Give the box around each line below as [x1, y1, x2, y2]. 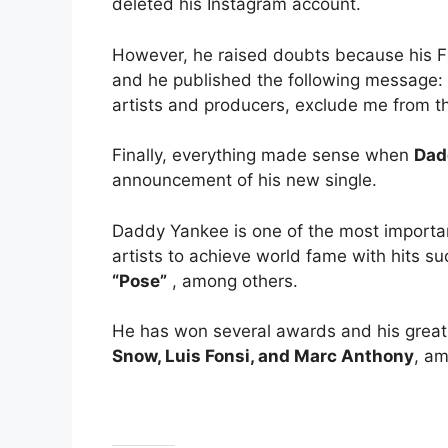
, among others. [167, 270, 298, 291]
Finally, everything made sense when [112, 145, 414, 166]
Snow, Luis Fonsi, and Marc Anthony [112, 346, 414, 367]
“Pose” [112, 270, 167, 291]
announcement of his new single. [112, 170, 377, 191]
